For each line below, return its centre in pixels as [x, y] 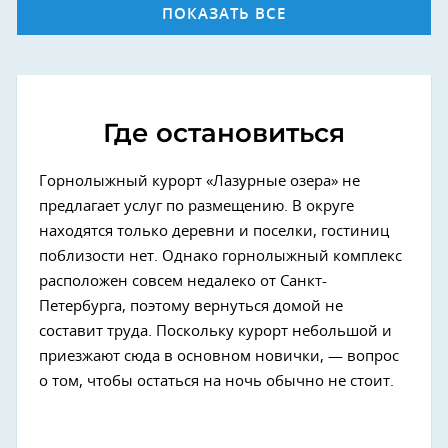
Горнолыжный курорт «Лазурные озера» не [199, 181]
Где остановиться [224, 132]
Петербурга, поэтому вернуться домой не [191, 306]
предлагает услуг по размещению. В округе [196, 206]
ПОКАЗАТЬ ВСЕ [224, 14]
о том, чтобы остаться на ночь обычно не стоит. [216, 381]
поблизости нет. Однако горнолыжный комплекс [220, 256]
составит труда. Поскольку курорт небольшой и [215, 331]
